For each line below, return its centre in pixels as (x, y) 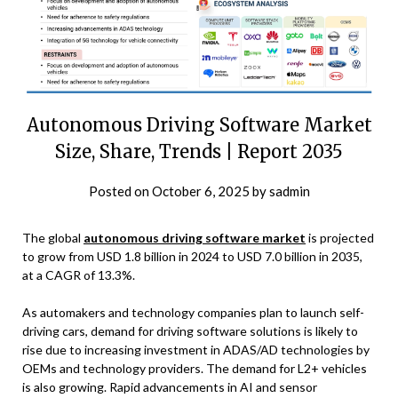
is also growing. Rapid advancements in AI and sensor (170, 386)
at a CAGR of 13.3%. (79, 275)
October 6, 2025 (200, 191)
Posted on (120, 191)
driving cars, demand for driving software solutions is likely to (190, 330)
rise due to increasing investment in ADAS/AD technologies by (196, 349)
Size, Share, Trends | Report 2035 (199, 151)
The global (53, 237)
